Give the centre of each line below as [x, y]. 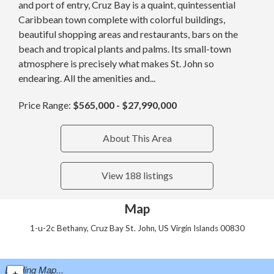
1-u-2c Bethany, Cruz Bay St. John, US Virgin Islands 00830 [137, 228]
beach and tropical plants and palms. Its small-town [125, 48]
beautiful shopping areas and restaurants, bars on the [128, 34]
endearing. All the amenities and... [87, 78]
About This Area [137, 138]
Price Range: [46, 105]
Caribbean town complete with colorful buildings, [122, 19]
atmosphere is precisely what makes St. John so [116, 63]
